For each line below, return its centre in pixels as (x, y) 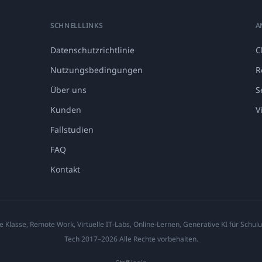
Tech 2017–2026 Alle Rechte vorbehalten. (131, 239)
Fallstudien (72, 130)
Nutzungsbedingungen (96, 70)
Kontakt (65, 170)
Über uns (68, 90)
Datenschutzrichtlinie (92, 50)
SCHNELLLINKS (77, 26)
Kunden (66, 110)
